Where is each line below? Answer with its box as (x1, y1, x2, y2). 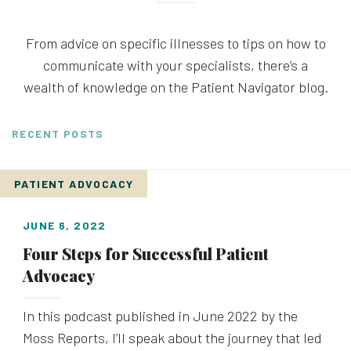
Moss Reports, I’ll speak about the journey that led (23, 329, 322, 346)
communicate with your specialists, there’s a (43, 56, 308, 74)
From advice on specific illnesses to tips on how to (25, 34, 326, 52)
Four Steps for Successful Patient (23, 243, 269, 264)
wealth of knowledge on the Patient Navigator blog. (23, 78, 328, 96)
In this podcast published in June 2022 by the (23, 307, 298, 324)
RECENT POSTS (12, 127, 104, 140)
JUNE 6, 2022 (23, 219, 107, 232)
